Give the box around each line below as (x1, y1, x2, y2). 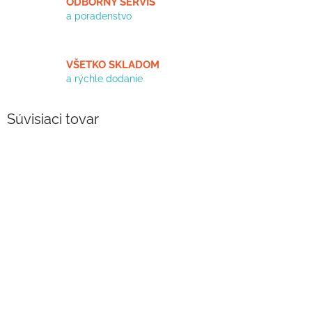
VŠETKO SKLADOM (66, 58, 159, 71)
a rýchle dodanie (66, 72, 143, 84)
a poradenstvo (66, 10, 132, 22)
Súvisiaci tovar (7, 111, 99, 128)
